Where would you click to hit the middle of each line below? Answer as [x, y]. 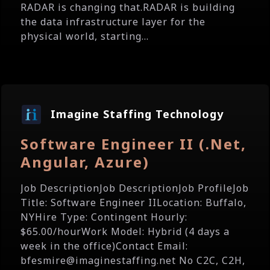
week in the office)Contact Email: [104, 246]
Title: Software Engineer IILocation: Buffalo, [133, 202]
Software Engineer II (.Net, [133, 144]
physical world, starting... [85, 36]
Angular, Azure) [85, 162]
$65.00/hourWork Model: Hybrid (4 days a [125, 231]
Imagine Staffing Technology [137, 114]
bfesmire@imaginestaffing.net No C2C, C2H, [133, 260]
